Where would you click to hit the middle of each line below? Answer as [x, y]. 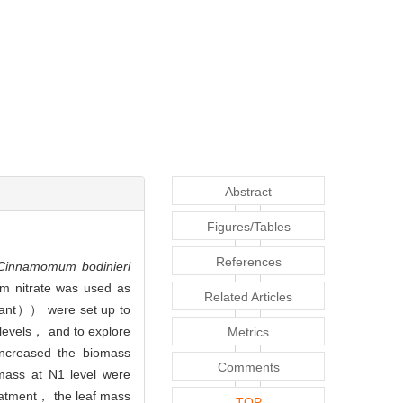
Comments [248, 367]
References [248, 262]
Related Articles [248, 297]
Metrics [248, 332]
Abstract [248, 192]
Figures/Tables [248, 227]
